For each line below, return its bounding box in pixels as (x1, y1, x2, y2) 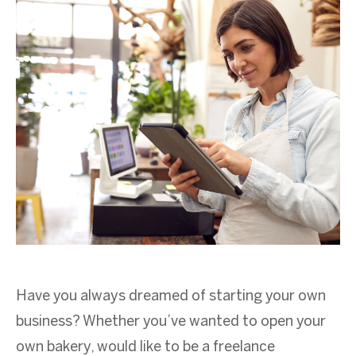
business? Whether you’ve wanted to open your (16, 315, 326, 329)
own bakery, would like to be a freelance (16, 340, 275, 354)
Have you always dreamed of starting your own (16, 289, 326, 304)
